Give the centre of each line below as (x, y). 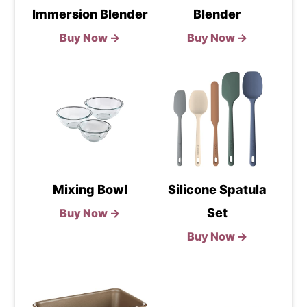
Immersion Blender (90, 14)
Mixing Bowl (90, 189)
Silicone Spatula (217, 189)
